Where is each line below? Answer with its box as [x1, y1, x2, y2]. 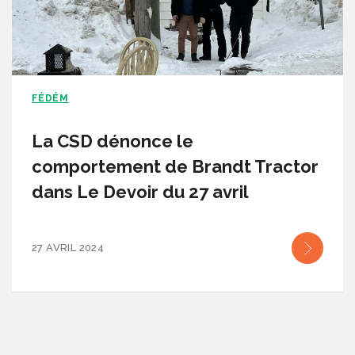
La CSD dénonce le [32, 131, 193, 151]
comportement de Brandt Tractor [32, 156, 319, 177]
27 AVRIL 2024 [32, 242, 105, 254]
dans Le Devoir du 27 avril [32, 181, 249, 202]
